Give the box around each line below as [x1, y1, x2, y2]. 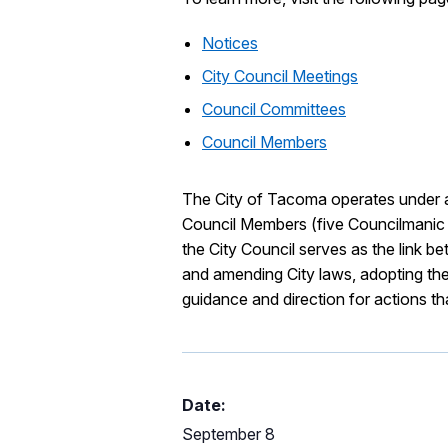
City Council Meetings [202, 65, 358, 86]
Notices [202, 32, 258, 53]
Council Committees [202, 98, 346, 119]
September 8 [182, 423, 275, 444]
